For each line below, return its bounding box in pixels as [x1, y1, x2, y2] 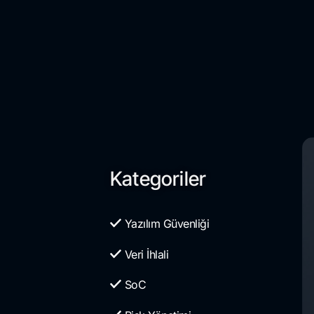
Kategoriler [110, 167, 207, 191]
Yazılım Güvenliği [124, 217, 209, 231]
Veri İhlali [124, 247, 168, 261]
